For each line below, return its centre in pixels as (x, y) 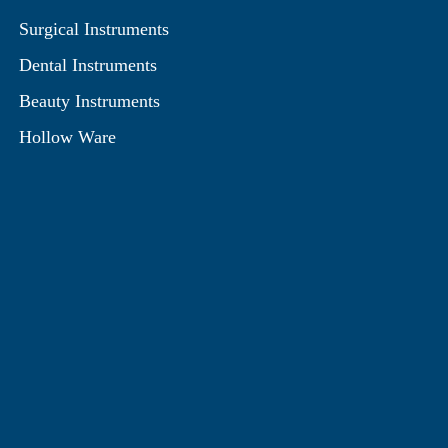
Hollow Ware (67, 137)
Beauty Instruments (89, 101)
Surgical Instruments (93, 29)
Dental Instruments (87, 65)
